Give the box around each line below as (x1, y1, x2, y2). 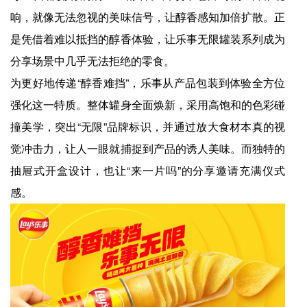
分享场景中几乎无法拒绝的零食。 (10, 52, 175, 69)
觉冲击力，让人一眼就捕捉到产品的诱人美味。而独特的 (10, 140, 286, 156)
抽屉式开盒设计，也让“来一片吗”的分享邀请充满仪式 (10, 162, 286, 178)
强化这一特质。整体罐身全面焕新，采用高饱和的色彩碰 (10, 96, 286, 112)
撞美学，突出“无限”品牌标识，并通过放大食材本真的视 (10, 118, 286, 134)
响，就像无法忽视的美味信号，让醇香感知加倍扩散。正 (10, 8, 286, 25)
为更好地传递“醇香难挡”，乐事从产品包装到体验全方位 (10, 74, 286, 90)
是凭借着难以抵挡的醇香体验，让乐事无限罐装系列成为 (10, 30, 286, 47)
